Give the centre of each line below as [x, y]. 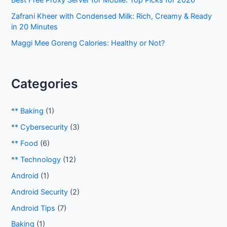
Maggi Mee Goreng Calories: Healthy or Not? [88, 43]
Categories [45, 84]
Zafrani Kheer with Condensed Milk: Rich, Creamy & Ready [112, 16]
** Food [25, 143]
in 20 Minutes [35, 27]
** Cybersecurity [40, 127]
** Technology [36, 159]
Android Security [40, 192]
